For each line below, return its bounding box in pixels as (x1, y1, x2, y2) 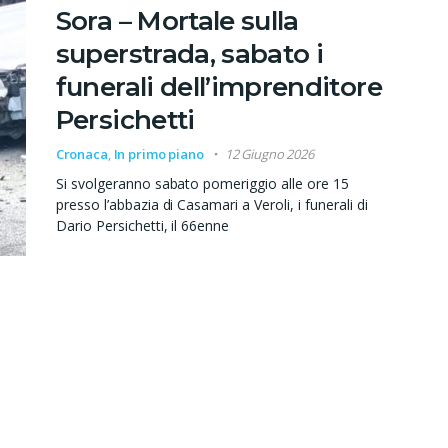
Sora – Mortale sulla (55, 5, 299, 38)
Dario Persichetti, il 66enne (55, 216, 230, 236)
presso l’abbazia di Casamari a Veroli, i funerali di (55, 195, 369, 215)
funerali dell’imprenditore (55, 71, 382, 104)
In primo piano (113, 145, 204, 164)
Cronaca (55, 145, 108, 164)
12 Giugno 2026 (224, 145, 314, 164)
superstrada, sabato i (55, 38, 324, 71)
